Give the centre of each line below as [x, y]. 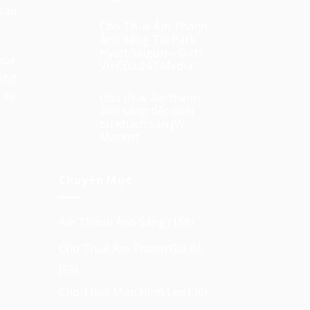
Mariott [119, 137]
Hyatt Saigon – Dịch [150, 53]
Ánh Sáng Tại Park [147, 40]
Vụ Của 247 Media [146, 66]
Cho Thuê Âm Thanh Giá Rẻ [130, 249]
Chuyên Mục [95, 180]
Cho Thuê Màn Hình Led [122, 292]
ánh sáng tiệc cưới [146, 111]
